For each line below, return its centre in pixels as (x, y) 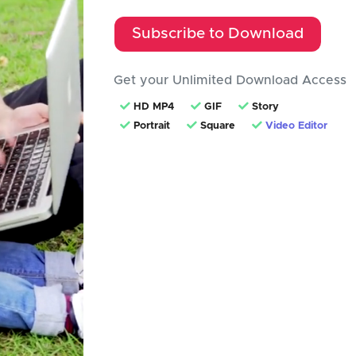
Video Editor (297, 126)
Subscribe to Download (218, 34)
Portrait (151, 126)
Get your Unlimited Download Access (230, 80)
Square (217, 126)
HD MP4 (153, 107)
